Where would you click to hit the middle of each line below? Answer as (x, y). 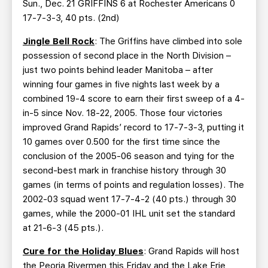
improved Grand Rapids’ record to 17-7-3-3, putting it (133, 127)
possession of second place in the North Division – (127, 56)
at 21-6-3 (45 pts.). (63, 228)
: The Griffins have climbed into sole (168, 41)
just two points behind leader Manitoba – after (118, 70)
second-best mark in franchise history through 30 (124, 170)
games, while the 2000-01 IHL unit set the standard (129, 214)
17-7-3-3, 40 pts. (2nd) (71, 18)
